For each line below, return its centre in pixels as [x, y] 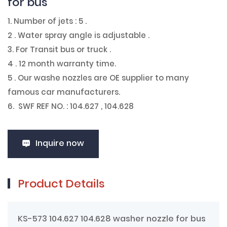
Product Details [61, 184]
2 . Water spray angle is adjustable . [80, 36]
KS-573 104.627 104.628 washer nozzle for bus [113, 219]
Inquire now [60, 144]
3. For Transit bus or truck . [60, 50]
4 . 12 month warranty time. [62, 64]
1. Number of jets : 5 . [47, 22]
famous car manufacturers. [64, 93]
